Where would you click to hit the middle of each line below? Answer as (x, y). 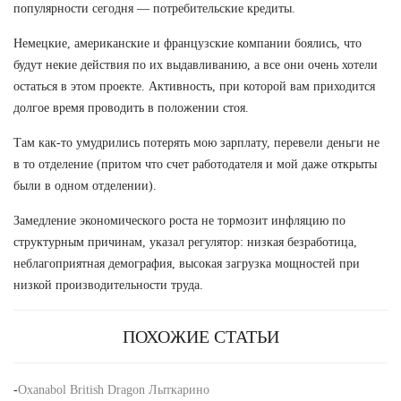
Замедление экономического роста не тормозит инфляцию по (179, 220)
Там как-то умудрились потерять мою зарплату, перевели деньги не (196, 142)
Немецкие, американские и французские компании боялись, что (188, 43)
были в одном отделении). (85, 185)
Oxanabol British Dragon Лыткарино (114, 389)
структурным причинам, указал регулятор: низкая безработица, (185, 242)
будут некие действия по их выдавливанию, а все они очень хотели (196, 64)
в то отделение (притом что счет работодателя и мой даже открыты (195, 164)
